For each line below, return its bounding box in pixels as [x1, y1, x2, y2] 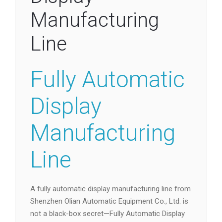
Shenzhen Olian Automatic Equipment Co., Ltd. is [30, 197, 188, 206]
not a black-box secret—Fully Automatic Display [30, 209, 185, 218]
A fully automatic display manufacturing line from [30, 184, 191, 193]
